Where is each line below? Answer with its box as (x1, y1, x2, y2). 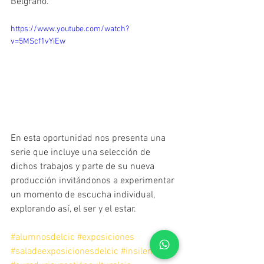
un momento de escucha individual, (11, 189, 157, 201)
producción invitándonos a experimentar (11, 174, 177, 187)
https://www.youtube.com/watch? (11, 24, 129, 34)
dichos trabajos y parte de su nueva (11, 160, 157, 173)
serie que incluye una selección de (11, 146, 153, 159)
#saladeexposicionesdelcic (11, 245, 118, 258)
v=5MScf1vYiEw (11, 36, 65, 47)
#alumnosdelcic (11, 231, 75, 243)
